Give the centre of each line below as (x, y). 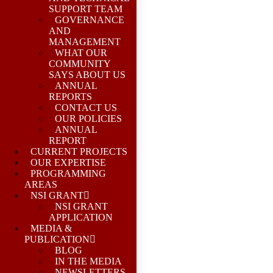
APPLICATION (81, 217)
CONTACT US (86, 108)
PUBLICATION (57, 239)
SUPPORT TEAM (86, 9)
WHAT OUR (81, 53)
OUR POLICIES (88, 119)
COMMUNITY (80, 64)
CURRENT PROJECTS (79, 151)
